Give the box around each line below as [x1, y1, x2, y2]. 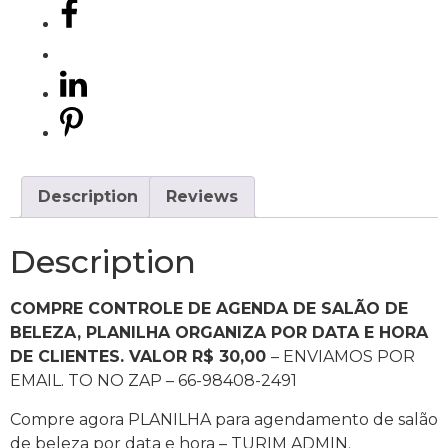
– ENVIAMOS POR [271, 347, 415, 367]
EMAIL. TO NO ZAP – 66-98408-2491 [10, 371, 297, 391]
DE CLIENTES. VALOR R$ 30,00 [10, 347, 271, 367]
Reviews [166, 186, 238, 206]
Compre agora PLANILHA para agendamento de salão [10, 409, 438, 429]
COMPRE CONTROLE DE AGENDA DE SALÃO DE [10, 299, 408, 319]
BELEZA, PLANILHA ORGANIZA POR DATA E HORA [10, 323, 428, 343]
